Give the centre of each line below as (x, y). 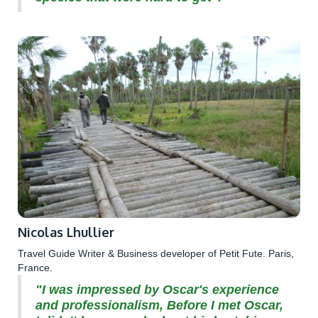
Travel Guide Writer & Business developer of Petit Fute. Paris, (156, 253)
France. (35, 267)
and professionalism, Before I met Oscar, (159, 305)
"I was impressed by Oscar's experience (157, 289)
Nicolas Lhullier (66, 232)
